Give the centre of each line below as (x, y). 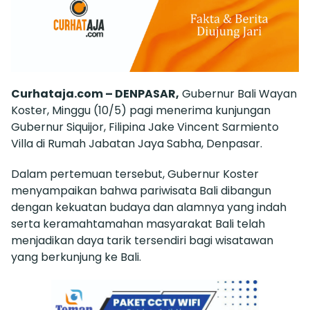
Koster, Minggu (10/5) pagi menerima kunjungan (141, 111)
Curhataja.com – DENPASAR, (95, 94)
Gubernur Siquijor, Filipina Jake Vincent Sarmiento (145, 127)
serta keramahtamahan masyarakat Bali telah (138, 224)
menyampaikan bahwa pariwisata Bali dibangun (141, 191)
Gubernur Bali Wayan (238, 94)
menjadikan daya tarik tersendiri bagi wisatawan (142, 241)
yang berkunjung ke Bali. (76, 257)
